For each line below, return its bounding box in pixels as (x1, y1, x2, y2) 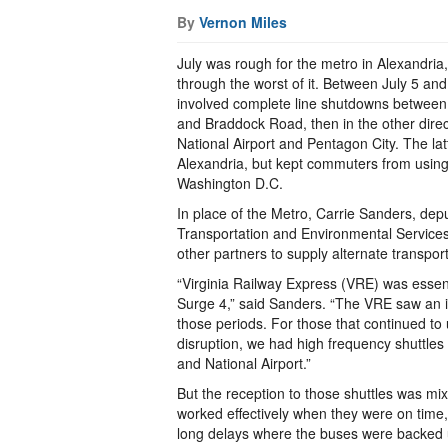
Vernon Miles (199, 12, 287, 32)
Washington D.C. (177, 173, 283, 193)
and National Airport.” (177, 353, 311, 373)
